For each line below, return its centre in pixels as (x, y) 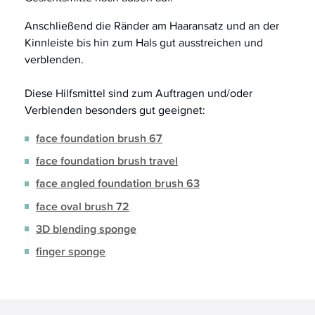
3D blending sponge (86, 229)
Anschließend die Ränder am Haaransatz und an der (152, 26)
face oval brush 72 (83, 206)
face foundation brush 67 (99, 139)
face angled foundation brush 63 (118, 184)
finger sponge (71, 251)
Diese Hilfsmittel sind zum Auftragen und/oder (139, 94)
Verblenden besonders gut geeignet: (115, 110)
